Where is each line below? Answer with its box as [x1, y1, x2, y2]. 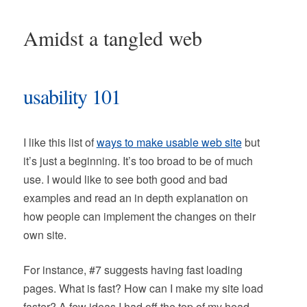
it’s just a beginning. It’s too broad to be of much [23, 153, 253, 169]
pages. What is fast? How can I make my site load [23, 280, 263, 296]
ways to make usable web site [96, 134, 242, 150]
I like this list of [23, 134, 97, 150]
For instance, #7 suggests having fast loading [23, 262, 243, 278]
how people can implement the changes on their [23, 208, 256, 224]
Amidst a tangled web [23, 24, 202, 51]
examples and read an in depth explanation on [23, 190, 248, 206]
